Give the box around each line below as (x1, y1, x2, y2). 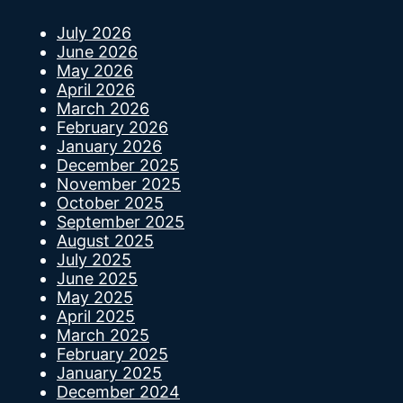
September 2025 (57, 212, 184, 232)
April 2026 (57, 80, 135, 100)
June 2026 (57, 42, 138, 62)
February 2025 (57, 345, 168, 364)
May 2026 (57, 61, 133, 81)
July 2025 (57, 250, 131, 270)
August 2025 (57, 231, 154, 251)
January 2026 (57, 137, 162, 157)
